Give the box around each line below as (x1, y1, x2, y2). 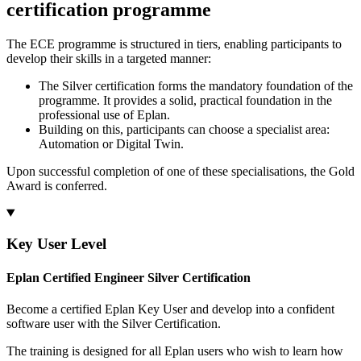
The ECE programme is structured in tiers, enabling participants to (6, 36, 342, 51)
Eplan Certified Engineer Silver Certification (6, 270, 251, 284)
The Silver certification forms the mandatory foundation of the (39, 78, 353, 93)
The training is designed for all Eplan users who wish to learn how (6, 343, 343, 358)
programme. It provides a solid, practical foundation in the (39, 93, 332, 107)
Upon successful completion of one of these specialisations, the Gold (6, 164, 355, 178)
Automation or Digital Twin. (39, 136, 184, 151)
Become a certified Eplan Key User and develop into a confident (6, 301, 334, 316)
